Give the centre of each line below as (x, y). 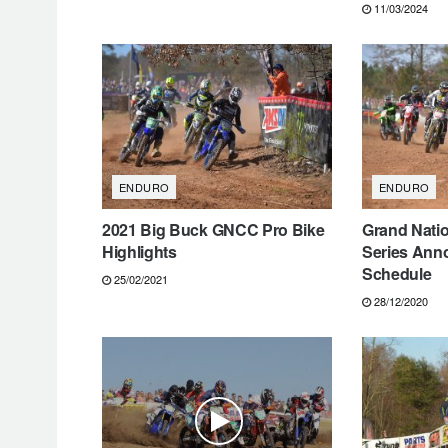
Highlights (139, 251)
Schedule (396, 273)
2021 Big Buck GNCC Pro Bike (213, 229)
